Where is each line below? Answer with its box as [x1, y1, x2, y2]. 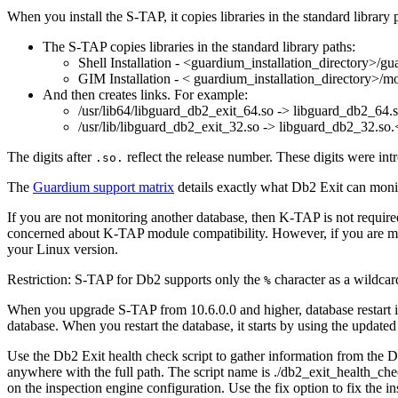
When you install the [7, 9, 126, 25]
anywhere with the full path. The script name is [7, 364, 274, 380]
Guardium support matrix [33, 179, 174, 195]
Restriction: [7, 272, 71, 288]
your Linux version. [7, 242, 118, 258]
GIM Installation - [78, 71, 182, 87]
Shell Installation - [78, 55, 183, 71]
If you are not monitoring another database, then [7, 210, 279, 226]
